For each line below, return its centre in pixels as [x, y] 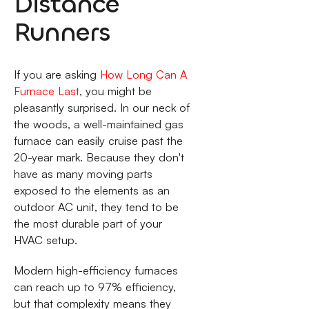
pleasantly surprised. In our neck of [101, 107]
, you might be [115, 91]
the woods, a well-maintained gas [98, 124]
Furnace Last [46, 91]
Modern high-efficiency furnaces [96, 271]
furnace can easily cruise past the [98, 140]
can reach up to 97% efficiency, [94, 287]
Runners [62, 32]
